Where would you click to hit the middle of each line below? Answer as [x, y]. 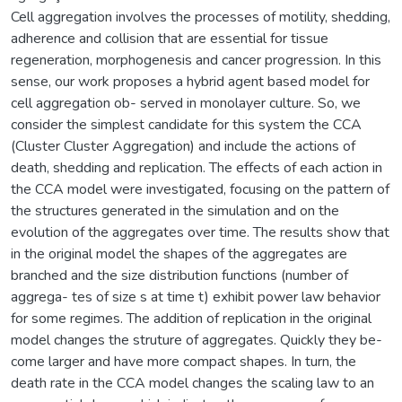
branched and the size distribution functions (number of [179, 275]
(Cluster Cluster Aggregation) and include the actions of [183, 146]
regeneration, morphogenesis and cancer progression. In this [196, 60]
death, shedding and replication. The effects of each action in [197, 167]
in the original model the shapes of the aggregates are [179, 253]
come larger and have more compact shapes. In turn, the [184, 361]
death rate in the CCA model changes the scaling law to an [192, 383]
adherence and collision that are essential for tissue [170, 38]
